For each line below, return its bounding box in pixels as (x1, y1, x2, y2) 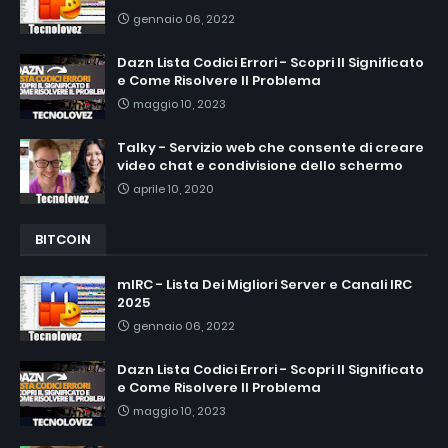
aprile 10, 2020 (133, 181, 214, 198)
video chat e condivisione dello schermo (117, 156, 403, 176)
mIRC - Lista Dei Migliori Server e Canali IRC (117, 275, 412, 295)
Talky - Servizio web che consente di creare (117, 138, 424, 158)
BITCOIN (35, 230, 91, 250)
